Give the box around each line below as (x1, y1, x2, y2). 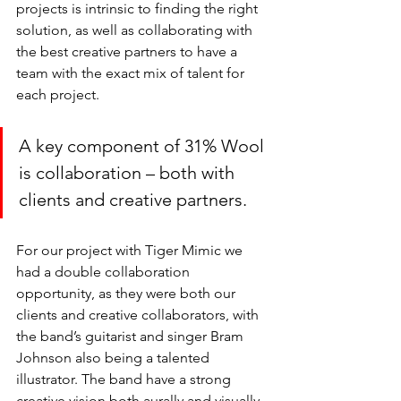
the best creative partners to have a (16, 43, 241, 61)
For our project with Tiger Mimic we (16, 242, 246, 260)
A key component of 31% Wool (19, 135, 269, 158)
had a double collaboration (16, 263, 193, 281)
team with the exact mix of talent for (16, 64, 248, 82)
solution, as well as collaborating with (16, 21, 256, 39)
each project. (16, 86, 103, 104)
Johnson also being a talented (16, 349, 213, 367)
